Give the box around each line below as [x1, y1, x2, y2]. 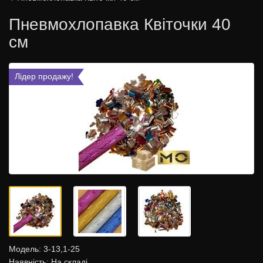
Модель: [9, 244, 43, 254]
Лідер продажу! [15, 72, 73, 81]
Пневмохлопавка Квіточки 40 [9, 15, 231, 33]
